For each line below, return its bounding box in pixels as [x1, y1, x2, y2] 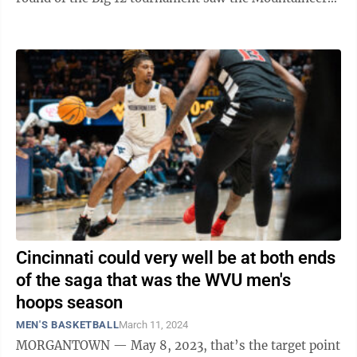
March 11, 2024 [119, 319, 189, 331]
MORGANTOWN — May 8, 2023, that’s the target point [16, 338, 340, 353]
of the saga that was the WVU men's [16, 270, 291, 290]
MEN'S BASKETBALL [16, 319, 120, 331]
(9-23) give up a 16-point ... [16, 10, 177, 25]
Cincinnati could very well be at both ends [16, 248, 335, 268]
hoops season [16, 292, 123, 312]
